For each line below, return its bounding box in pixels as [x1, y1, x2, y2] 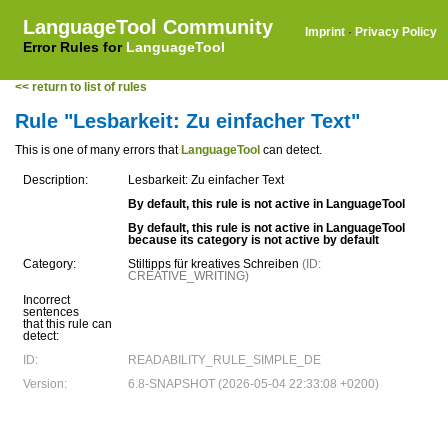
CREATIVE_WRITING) [128, 269, 249, 283]
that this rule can [23, 317, 112, 331]
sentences [23, 305, 79, 319]
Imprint [305, 25, 345, 39]
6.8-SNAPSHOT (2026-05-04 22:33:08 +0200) [128, 377, 379, 391]
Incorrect [23, 293, 70, 307]
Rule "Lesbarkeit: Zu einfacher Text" [15, 110, 360, 132]
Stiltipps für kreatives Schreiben [128, 257, 302, 271]
